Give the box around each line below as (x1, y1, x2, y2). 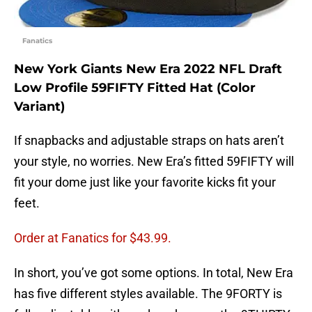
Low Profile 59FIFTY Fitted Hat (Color (14, 80, 256, 96)
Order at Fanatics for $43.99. (14, 231, 171, 246)
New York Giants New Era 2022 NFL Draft (14, 61, 282, 77)
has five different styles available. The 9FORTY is (14, 286, 282, 302)
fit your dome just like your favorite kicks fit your (14, 175, 276, 190)
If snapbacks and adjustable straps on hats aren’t (14, 133, 284, 148)
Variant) (14, 99, 65, 115)
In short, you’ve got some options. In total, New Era (14, 265, 293, 281)
